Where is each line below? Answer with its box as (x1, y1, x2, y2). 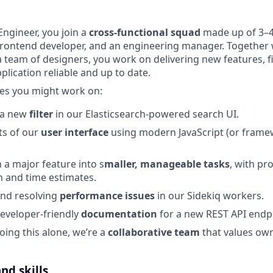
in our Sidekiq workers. (155, 189, 264, 203)
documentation (81, 207, 160, 221)
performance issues (60, 189, 155, 203)
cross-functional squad (89, 26, 200, 40)
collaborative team (108, 225, 200, 239)
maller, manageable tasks (104, 157, 230, 171)
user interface (41, 126, 111, 140)
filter (29, 107, 55, 121)
